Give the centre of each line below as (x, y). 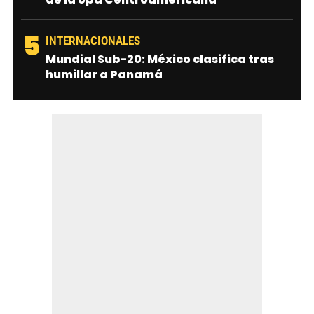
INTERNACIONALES (93, 41)
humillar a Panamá (104, 74)
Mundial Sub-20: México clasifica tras (160, 59)
